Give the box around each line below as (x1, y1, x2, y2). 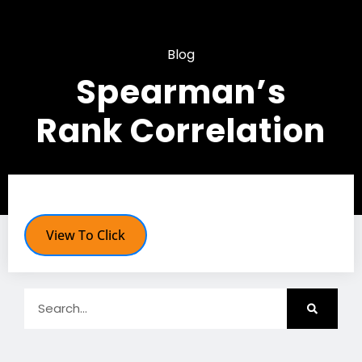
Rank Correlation (36, 108, 326, 154)
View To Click (46, 226, 125, 245)
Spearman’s (75, 69, 287, 116)
